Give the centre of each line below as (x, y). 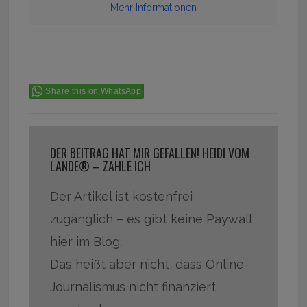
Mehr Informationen (153, 8)
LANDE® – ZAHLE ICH (101, 166)
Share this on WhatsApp (94, 91)
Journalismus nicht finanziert (133, 287)
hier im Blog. (86, 242)
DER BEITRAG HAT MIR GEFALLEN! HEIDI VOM (150, 153)
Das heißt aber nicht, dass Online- (150, 265)
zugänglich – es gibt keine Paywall (151, 219)
